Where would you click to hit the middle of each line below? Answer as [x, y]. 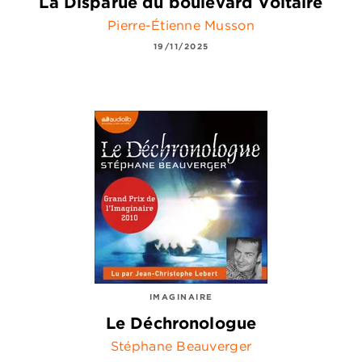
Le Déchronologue [181, 323]
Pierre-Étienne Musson [181, 25]
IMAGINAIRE [181, 296]
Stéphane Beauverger [181, 346]
